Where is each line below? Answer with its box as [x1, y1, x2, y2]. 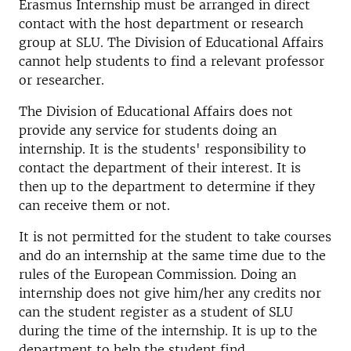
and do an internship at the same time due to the [19, 248, 326, 263]
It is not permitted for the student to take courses [19, 229, 331, 244]
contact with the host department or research [19, 16, 303, 31]
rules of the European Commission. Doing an [19, 266, 296, 282]
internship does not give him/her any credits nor [19, 285, 321, 301]
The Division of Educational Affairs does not [19, 103, 293, 119]
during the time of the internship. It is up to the [19, 323, 317, 338]
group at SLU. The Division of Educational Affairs [19, 34, 324, 50]
